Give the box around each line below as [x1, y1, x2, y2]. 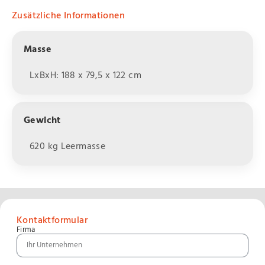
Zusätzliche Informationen [12, 8, 125, 24]
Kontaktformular [16, 213, 88, 229]
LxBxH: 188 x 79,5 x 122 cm [30, 67, 141, 83]
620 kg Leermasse [30, 138, 106, 154]
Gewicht [24, 112, 61, 128]
